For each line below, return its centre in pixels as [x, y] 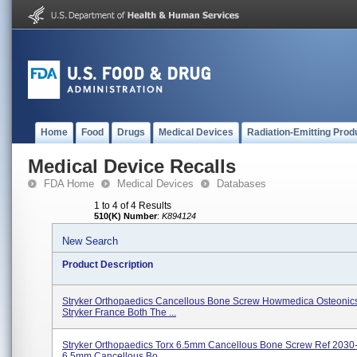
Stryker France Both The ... [119, 312]
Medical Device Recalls [132, 166]
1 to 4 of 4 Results [133, 206]
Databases [241, 184]
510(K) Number [126, 216]
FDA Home [69, 184]
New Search [90, 241]
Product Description [108, 265]
